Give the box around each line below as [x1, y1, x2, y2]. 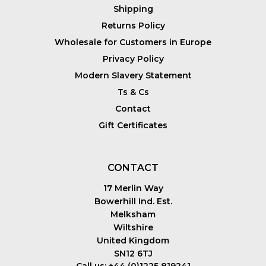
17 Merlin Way [103, 182, 163, 194]
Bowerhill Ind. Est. [94, 195, 172, 207]
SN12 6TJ [113, 248, 153, 259]
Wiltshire [113, 221, 153, 233]
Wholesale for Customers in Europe [55, 36, 211, 47]
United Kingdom [97, 235, 169, 246]
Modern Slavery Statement [74, 69, 192, 81]
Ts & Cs [117, 86, 149, 97]
